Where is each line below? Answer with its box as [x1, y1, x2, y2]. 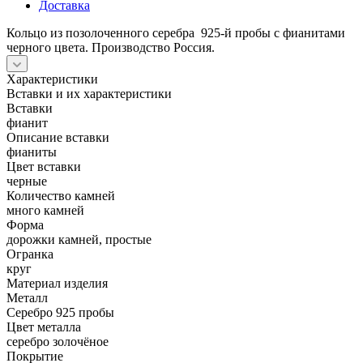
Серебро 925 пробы [6, 305, 114, 319]
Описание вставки [6, 130, 109, 144]
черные [6, 173, 47, 188]
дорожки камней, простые [6, 232, 152, 246]
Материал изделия [6, 275, 108, 290]
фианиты [6, 144, 57, 159]
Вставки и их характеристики [6, 86, 172, 100]
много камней [6, 203, 84, 217]
